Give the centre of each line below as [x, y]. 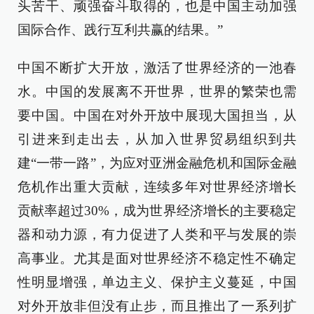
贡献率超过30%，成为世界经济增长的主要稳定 [157, 211]
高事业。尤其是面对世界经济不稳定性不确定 [157, 258]
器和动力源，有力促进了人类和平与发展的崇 [157, 234]
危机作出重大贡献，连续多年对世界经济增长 [157, 187]
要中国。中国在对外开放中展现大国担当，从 [157, 115]
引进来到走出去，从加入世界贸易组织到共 [157, 139]
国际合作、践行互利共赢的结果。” [120, 30]
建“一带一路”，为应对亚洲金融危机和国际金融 [157, 163]
